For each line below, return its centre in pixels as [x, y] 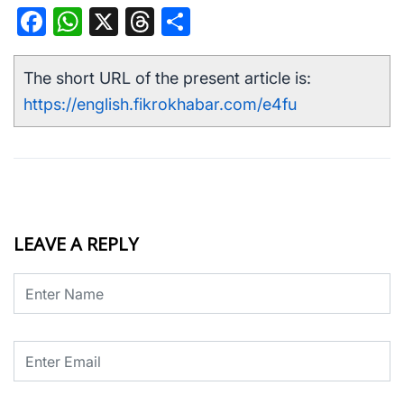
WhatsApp [148, 22]
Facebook [109, 22]
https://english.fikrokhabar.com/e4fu [160, 105]
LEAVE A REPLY [76, 244]
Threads [206, 22]
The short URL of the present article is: [167, 78]
